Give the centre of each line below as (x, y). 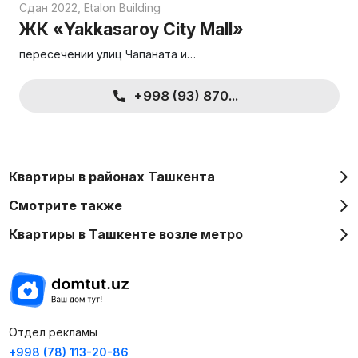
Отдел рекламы (53, 332)
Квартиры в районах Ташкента (111, 176)
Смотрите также (65, 205)
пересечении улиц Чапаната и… (107, 54)
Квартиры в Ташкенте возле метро (125, 234)
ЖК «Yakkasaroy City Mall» (131, 28)
